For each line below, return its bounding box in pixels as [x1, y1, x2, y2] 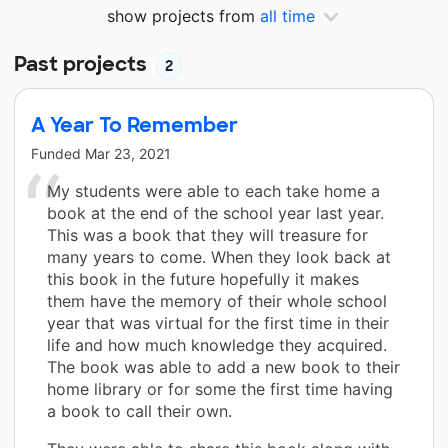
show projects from [107, 6, 260, 26]
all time [260, 6, 315, 26]
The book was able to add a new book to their [47, 356, 400, 377]
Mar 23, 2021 [85, 144, 171, 162]
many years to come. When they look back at [47, 246, 391, 267]
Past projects [14, 50, 152, 77]
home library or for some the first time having [47, 378, 393, 399]
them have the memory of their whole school [47, 290, 387, 311]
